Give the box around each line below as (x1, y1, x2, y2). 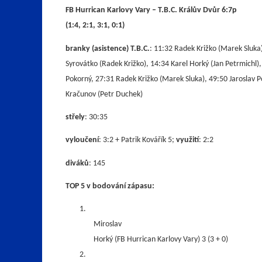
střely (65, 112, 85, 122)
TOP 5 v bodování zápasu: (65, 181, 154, 191)
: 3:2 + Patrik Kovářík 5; (99, 136, 176, 145)
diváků (65, 158, 89, 168)
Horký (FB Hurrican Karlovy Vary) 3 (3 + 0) (94, 235, 228, 244)
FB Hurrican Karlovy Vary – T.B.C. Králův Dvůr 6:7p (65, 6, 237, 15)
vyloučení (65, 136, 99, 145)
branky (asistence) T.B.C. (65, 44, 150, 53)
